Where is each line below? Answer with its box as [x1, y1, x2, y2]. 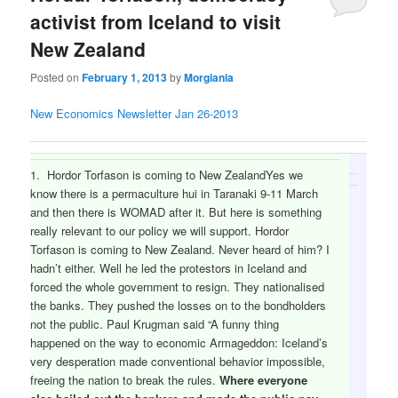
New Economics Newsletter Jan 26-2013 [30, 104, 239, 122]
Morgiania [184, 68, 235, 85]
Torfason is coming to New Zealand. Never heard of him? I [30, 241, 330, 258]
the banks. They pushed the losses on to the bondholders [30, 297, 327, 314]
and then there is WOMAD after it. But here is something [30, 203, 322, 220]
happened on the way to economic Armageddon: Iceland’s [30, 334, 329, 351]
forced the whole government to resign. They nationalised [30, 278, 325, 295]
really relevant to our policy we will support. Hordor [30, 222, 290, 239]
